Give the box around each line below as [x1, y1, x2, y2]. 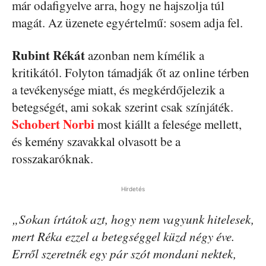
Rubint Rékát [12, 46, 85, 65]
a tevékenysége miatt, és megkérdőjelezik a [12, 81, 224, 99]
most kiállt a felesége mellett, [94, 116, 242, 133]
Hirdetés [121, 185, 145, 193]
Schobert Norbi [12, 115, 94, 134]
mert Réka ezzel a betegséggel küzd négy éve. [12, 228, 235, 245]
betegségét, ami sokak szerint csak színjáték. [12, 99, 233, 116]
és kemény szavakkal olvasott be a [12, 133, 180, 150]
